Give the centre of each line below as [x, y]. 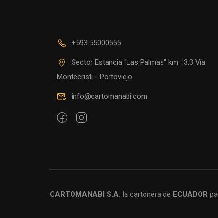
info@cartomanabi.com [109, 97]
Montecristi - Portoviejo [95, 77]
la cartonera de [147, 194]
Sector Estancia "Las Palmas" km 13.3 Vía [138, 63]
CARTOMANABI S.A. [85, 194]
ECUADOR [190, 194]
